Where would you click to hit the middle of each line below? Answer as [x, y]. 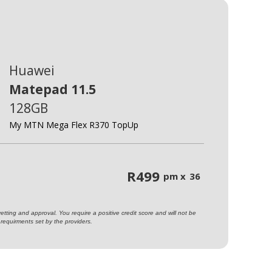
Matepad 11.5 [52, 90]
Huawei [32, 71]
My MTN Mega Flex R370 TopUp [73, 125]
